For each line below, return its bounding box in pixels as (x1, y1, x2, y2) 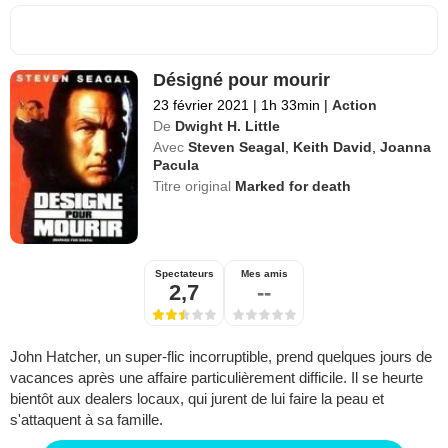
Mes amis (240, 267, 288, 279)
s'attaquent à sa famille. (10, 410, 163, 428)
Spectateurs (154, 267, 214, 279)
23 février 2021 (153, 96, 250, 113)
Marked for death (235, 177, 352, 194)
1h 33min (257, 96, 325, 113)
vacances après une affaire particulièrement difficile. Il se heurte (10, 368, 423, 386)
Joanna (380, 138, 432, 155)
